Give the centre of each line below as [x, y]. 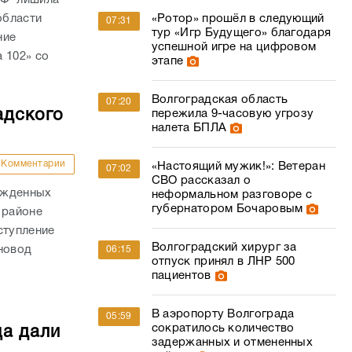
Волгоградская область [220, 100]
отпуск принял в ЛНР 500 [223, 262]
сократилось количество [223, 328]
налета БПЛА [189, 128]
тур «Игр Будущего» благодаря [241, 33]
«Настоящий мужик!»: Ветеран [238, 167]
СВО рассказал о [201, 181]
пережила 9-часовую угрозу [233, 114]
